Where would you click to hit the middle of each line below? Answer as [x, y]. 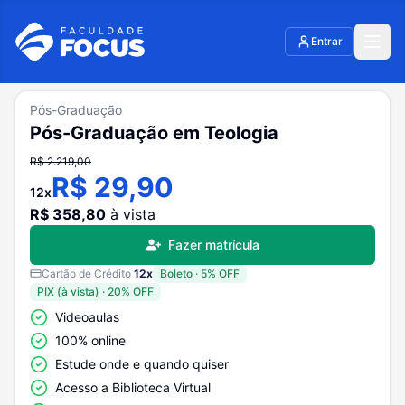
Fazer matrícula [213, 244]
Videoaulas [87, 316]
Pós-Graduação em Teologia [154, 132]
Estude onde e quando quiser [142, 363]
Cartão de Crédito [86, 273]
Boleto [176, 273]
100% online [90, 340]
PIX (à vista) [68, 291]
